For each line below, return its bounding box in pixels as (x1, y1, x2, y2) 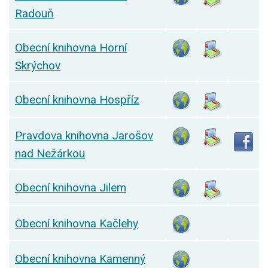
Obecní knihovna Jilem (15, 181, 126, 195)
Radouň (15, 7, 54, 21)
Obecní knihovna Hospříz (15, 93, 139, 107)
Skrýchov (15, 59, 60, 73)
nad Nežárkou (15, 147, 85, 161)
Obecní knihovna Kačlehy (15, 217, 138, 231)
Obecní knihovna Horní (15, 41, 127, 55)
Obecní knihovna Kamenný (15, 252, 145, 266)
